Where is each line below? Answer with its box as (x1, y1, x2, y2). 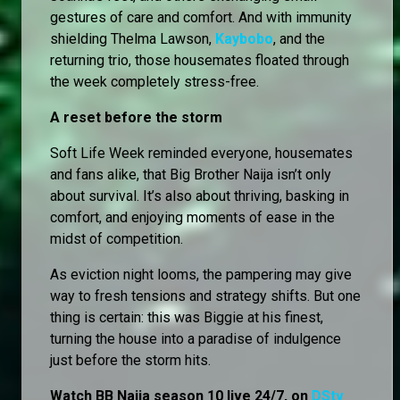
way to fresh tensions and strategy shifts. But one (50, 287, 361, 304)
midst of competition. (50, 229, 183, 247)
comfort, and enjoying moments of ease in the (50, 208, 335, 226)
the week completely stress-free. (50, 72, 259, 90)
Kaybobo (215, 29, 273, 47)
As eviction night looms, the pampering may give (50, 265, 352, 283)
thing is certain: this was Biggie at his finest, (50, 308, 323, 326)
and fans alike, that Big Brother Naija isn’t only (50, 165, 331, 183)
